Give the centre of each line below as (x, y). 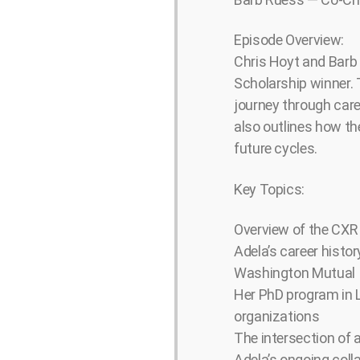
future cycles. (276, 149)
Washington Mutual (295, 273)
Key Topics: (270, 189)
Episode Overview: (289, 40)
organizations (277, 317)
